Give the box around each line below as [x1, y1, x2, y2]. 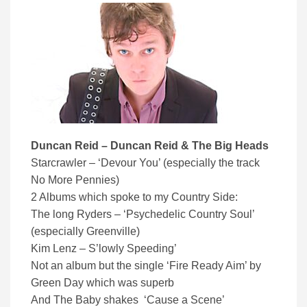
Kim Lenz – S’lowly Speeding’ [31, 243, 177, 255]
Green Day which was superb [31, 277, 174, 289]
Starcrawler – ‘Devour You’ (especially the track [31, 157, 260, 169]
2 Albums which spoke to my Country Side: [31, 191, 238, 204]
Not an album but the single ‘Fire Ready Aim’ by [31, 260, 261, 272]
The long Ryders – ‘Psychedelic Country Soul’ [31, 208, 254, 221]
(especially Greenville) [31, 225, 140, 238]
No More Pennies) [31, 174, 119, 186]
